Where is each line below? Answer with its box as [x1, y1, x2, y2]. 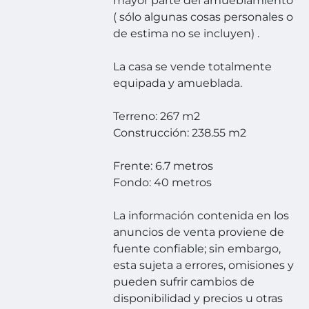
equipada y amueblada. [113, 77, 243, 90]
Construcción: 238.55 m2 [113, 126, 247, 140]
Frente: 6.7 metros [113, 159, 214, 173]
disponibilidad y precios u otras [113, 292, 283, 306]
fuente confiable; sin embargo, [113, 242, 281, 256]
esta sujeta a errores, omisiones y [113, 259, 295, 272]
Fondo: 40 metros [113, 176, 212, 190]
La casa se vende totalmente [113, 60, 272, 74]
